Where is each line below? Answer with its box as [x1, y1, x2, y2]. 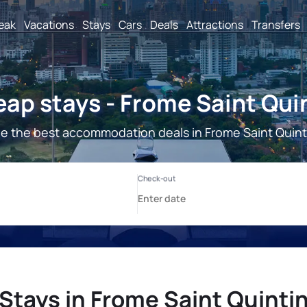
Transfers [251, 16, 300, 32]
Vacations [24, 16, 74, 32]
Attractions [186, 16, 243, 32]
